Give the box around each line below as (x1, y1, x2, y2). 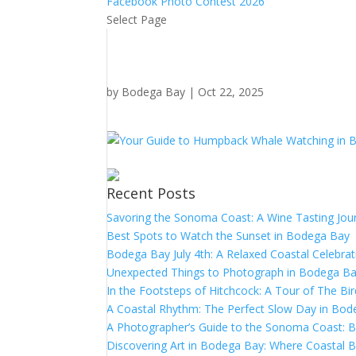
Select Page (106, 12, 168, 27)
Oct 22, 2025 (198, 84, 265, 99)
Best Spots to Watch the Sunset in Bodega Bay (106, 228, 350, 243)
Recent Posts (106, 184, 196, 203)
